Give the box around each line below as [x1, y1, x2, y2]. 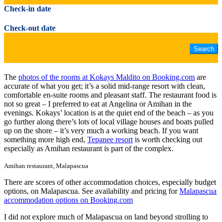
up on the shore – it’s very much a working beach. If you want [4, 126, 198, 135]
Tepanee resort [87, 135, 133, 144]
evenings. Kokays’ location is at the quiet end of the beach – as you [4, 108, 214, 117]
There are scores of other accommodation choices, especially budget [4, 177, 216, 186]
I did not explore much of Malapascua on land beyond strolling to [4, 212, 208, 221]
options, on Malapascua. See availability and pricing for [4, 186, 179, 195]
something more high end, [4, 135, 87, 144]
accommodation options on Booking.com [4, 195, 133, 204]
